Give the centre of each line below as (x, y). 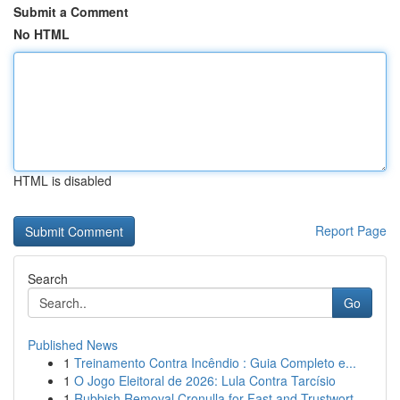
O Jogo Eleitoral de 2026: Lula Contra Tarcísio (205, 380)
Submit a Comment (71, 12)
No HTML (42, 34)
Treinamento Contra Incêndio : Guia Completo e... (215, 362)
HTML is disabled (62, 180)
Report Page (351, 230)
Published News (73, 345)
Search (48, 279)
